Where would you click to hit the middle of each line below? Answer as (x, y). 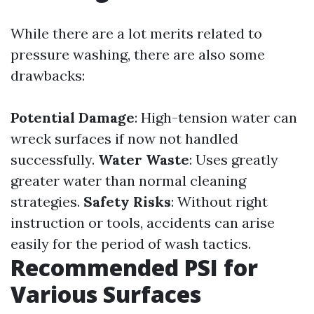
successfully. (54, 159)
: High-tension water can (216, 117)
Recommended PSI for (134, 267)
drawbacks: (48, 75)
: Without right (219, 202)
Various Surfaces (106, 294)
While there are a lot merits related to (136, 33)
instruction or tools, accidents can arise (143, 223)
